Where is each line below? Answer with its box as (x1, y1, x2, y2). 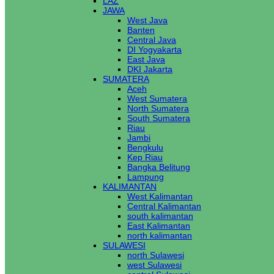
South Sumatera (127, 113, 190, 123)
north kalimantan (127, 231, 192, 240)
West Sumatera (127, 94, 187, 103)
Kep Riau (127, 152, 163, 162)
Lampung (127, 172, 164, 182)
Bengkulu (127, 143, 163, 152)
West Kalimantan (127, 191, 193, 201)
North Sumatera (127, 103, 189, 113)
